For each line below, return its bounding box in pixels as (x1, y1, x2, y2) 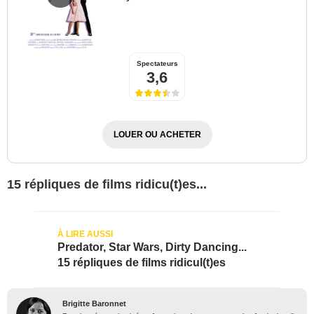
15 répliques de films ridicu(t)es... (7, 177, 207, 191)
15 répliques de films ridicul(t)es (57, 256, 226, 268)
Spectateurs (136, 59, 178, 67)
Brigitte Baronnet (62, 299, 126, 308)
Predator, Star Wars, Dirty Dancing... (57, 240, 247, 253)
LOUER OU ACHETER (113, 129, 201, 139)
